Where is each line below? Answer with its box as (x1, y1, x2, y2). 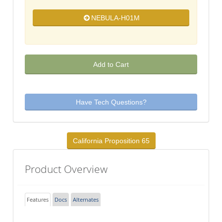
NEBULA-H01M (91, 14, 140, 22)
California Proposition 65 (72, 137, 150, 145)
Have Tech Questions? (75, 98, 147, 107)
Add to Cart (93, 60, 129, 69)
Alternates (73, 196, 99, 204)
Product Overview (25, 162, 108, 176)
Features (27, 196, 49, 204)
